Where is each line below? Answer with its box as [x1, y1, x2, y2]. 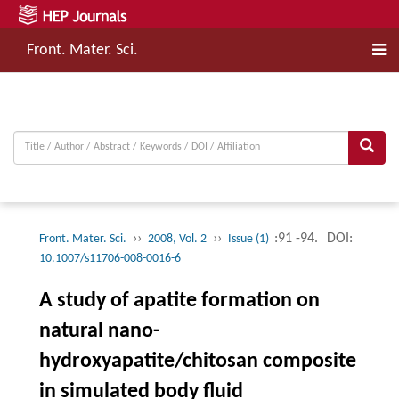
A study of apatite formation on [38, 289, 320, 312]
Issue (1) [227, 232, 272, 246]
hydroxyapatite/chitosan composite [38, 350, 356, 372]
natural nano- [38, 320, 159, 342]
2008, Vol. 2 [147, 232, 207, 246]
